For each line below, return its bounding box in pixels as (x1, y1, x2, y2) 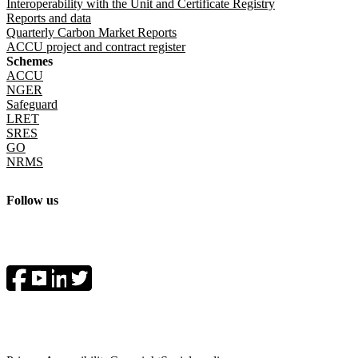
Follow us (6, 193, 58, 207)
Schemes (6, 54, 53, 69)
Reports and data (6, 11, 91, 26)
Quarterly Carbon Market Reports (6, 26, 177, 40)
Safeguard (6, 97, 58, 112)
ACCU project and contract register (6, 40, 185, 54)
